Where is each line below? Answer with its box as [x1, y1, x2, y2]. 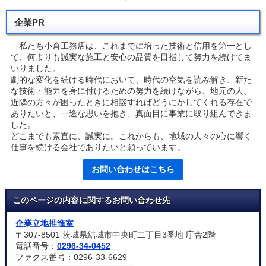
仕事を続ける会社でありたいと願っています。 [10, 142, 185, 152]
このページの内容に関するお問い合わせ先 [12, 195, 170, 205]
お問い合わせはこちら [91, 164, 175, 174]
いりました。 [10, 63, 61, 73]
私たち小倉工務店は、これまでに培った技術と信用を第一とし [18, 40, 252, 50]
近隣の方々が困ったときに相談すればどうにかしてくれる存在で [10, 97, 252, 107]
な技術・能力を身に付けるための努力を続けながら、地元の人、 [10, 85, 252, 96]
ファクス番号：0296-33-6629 [15, 252, 127, 262]
